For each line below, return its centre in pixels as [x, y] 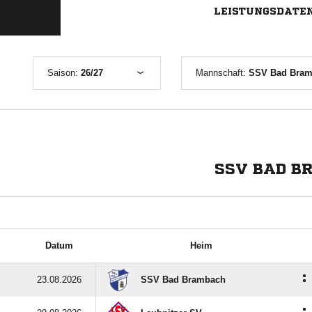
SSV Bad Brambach [183, 280]
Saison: [64, 73]
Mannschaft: [223, 73]
